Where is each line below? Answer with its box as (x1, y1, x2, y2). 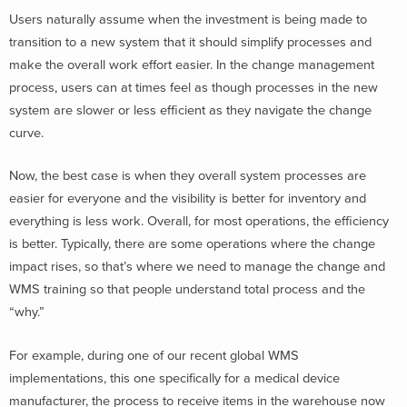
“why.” (9, 304, 45, 321)
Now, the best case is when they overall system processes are (9, 168, 366, 184)
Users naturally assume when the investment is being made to (9, 11, 367, 27)
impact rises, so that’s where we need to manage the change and (9, 259, 385, 275)
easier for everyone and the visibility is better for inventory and (9, 191, 366, 207)
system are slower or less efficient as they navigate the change (9, 102, 372, 118)
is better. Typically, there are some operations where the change (9, 236, 375, 253)
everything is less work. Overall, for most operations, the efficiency (9, 213, 389, 230)
